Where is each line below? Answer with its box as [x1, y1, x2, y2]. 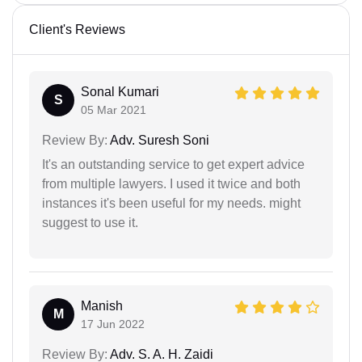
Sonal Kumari [81, 85, 159, 99]
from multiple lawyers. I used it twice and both [42, 177, 301, 191]
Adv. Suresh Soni [107, 133, 209, 147]
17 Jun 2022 [81, 318, 145, 330]
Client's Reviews [29, 23, 125, 36]
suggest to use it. [42, 216, 138, 229]
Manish [81, 299, 123, 313]
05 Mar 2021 [81, 103, 146, 116]
